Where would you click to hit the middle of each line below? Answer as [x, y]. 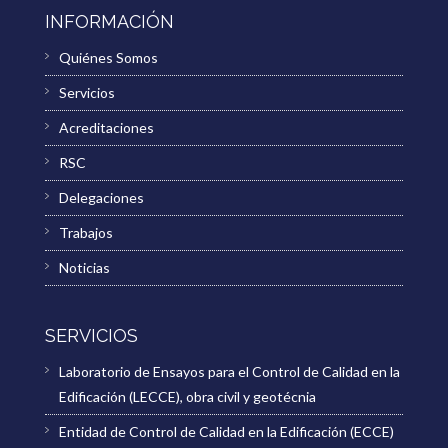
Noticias [84, 268]
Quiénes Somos [108, 58]
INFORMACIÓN [109, 22]
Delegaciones [101, 198]
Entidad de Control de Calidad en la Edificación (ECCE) [226, 432]
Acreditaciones [106, 128]
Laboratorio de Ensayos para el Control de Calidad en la [229, 372]
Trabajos [85, 233]
